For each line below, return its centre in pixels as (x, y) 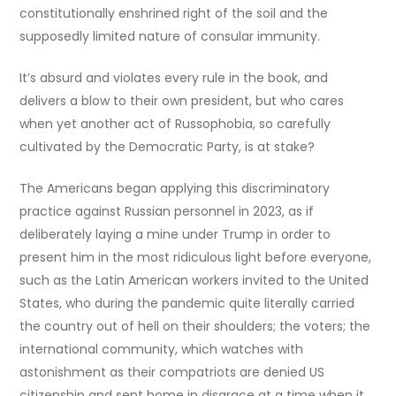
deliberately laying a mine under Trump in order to (175, 234)
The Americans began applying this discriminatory (175, 188)
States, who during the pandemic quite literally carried (187, 303)
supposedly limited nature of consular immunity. (170, 36)
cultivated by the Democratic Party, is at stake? (168, 146)
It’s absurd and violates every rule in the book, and (174, 77)
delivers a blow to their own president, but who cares (182, 100)
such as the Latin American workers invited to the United (194, 280)
